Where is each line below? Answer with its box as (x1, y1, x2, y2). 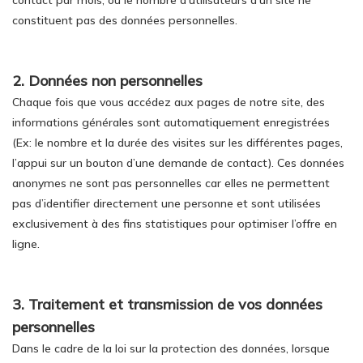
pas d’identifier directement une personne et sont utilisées (12, 196, 321, 211)
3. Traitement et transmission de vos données (12, 295, 322, 314)
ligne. (12, 237, 40, 251)
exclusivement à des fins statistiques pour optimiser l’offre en (12, 216, 337, 231)
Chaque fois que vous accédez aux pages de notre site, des (12, 95, 325, 109)
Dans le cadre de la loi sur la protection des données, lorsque (12, 341, 330, 356)
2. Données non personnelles (12, 71, 203, 90)
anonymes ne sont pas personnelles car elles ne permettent (12, 176, 330, 190)
